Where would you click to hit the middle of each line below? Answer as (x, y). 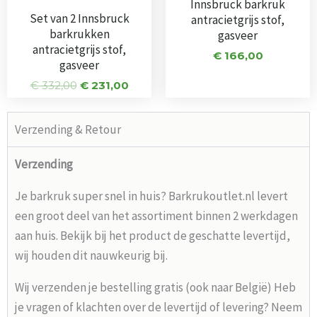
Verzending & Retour (68, 129)
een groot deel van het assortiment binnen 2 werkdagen (156, 215)
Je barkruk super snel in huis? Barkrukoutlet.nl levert (151, 196)
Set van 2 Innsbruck (79, 18)
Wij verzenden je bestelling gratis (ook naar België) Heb (155, 287)
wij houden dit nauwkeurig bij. (91, 255)
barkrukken (79, 34)
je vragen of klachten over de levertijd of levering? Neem (158, 307)
